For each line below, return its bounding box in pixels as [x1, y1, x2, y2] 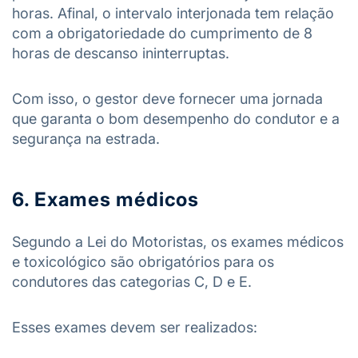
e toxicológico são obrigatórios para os [12, 253, 274, 270]
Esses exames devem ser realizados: [12, 319, 257, 336]
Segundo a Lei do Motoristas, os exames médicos [12, 233, 344, 250]
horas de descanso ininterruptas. [12, 45, 229, 62]
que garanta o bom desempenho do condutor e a [12, 110, 340, 127]
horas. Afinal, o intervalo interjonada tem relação [12, 5, 334, 22]
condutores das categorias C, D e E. [12, 273, 252, 290]
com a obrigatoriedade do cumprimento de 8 [12, 25, 312, 42]
